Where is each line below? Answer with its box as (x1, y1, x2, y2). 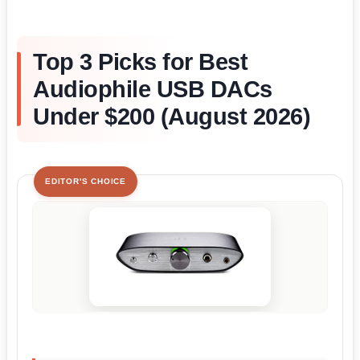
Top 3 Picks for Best (33, 48, 247, 75)
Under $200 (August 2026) (33, 103, 310, 129)
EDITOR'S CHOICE (45, 176, 126, 186)
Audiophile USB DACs (33, 76, 272, 102)
